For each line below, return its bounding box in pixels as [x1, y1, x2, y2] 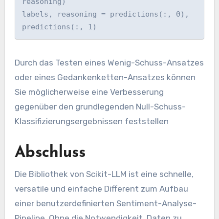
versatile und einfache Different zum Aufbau [14, 183, 188, 194]
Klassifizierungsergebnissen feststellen [14, 116, 169, 127]
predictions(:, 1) [22, 22, 97, 32]
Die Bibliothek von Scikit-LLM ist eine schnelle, [14, 169, 194, 179]
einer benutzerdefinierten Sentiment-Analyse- [14, 198, 197, 208]
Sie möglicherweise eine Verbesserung [14, 87, 164, 97]
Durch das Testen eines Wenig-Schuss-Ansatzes [14, 58, 204, 68]
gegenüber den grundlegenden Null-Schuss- [14, 102, 186, 112]
